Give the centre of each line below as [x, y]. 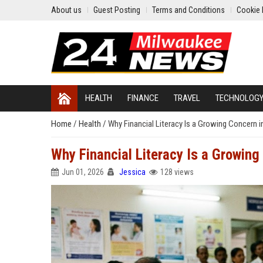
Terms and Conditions [188, 10]
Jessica [132, 172]
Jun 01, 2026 [83, 172]
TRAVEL [187, 98]
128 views [177, 172]
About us [66, 10]
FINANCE [143, 98]
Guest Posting [117, 10]
